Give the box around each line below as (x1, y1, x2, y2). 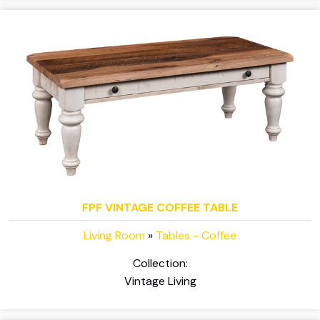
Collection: (132, 256, 188, 271)
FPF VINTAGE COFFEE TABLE (82, 200, 238, 216)
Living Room (84, 228, 145, 244)
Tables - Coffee (156, 228, 236, 244)
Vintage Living (124, 274, 196, 289)
